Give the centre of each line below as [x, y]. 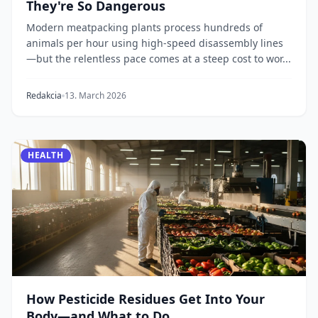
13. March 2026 [95, 95]
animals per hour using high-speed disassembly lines [155, 43]
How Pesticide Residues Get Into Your [146, 299]
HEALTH [46, 155]
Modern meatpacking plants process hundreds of [144, 27]
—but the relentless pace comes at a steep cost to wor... [159, 59]
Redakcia [44, 95]
